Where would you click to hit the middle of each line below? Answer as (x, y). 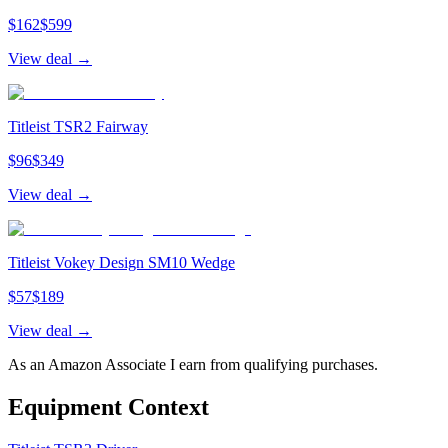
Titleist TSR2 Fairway (78, 127)
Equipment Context (108, 407)
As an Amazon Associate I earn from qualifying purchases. (193, 365)
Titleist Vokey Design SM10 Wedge (121, 263)
